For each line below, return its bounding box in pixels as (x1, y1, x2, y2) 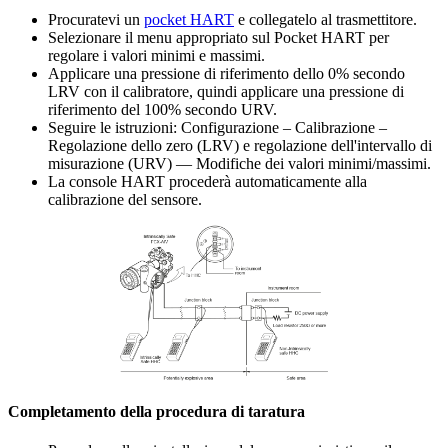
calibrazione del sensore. (48, 191, 202, 209)
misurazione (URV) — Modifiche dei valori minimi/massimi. (48, 155, 431, 173)
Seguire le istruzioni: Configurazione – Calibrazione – (48, 119, 387, 137)
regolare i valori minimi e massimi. (48, 47, 265, 65)
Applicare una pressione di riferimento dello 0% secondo (48, 65, 405, 83)
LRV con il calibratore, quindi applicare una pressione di (48, 83, 404, 101)
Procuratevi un (48, 11, 144, 29)
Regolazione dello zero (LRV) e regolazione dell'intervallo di (48, 137, 432, 155)
